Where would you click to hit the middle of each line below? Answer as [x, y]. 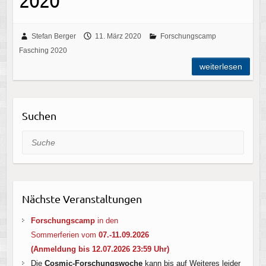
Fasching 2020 [43, 50]
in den [106, 220]
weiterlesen [221, 66]
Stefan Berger [53, 36]
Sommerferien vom [64, 235]
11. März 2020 [118, 36]
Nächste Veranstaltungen [82, 198]
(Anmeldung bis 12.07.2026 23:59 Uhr [99, 249]
